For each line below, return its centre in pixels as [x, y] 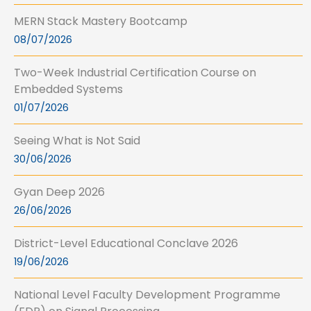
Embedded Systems [68, 90]
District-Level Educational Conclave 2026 [126, 244]
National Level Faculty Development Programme [147, 295]
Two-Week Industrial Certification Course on [135, 73]
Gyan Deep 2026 [59, 192]
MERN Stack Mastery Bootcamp [101, 22]
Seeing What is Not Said [77, 141]
